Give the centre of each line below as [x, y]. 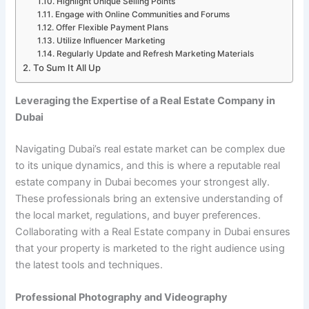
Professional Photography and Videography [122, 298]
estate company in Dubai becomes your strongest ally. [143, 182]
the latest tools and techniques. [89, 265]
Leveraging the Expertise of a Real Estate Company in [146, 101]
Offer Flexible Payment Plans [112, 27]
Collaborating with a [64, 232]
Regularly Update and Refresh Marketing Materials [155, 53]
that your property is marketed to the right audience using [150, 249]
